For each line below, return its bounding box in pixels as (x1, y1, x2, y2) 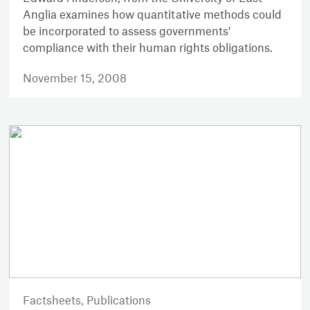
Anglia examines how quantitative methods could (23, 7, 282, 21)
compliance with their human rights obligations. (23, 40, 273, 55)
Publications (86, 292, 152, 307)
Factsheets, (23, 292, 87, 307)
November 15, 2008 (23, 71, 127, 85)
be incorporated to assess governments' (23, 24, 231, 38)
